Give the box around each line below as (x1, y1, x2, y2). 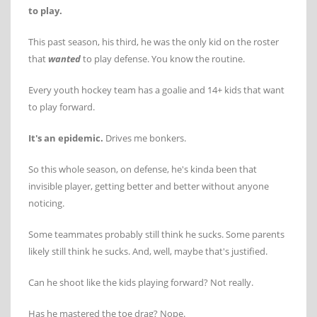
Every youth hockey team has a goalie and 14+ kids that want (28, 83, 284, 96)
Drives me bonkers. (103, 131, 186, 144)
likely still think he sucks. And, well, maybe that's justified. (28, 244, 267, 258)
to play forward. (28, 100, 95, 113)
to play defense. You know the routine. (81, 52, 245, 65)
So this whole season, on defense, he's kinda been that (28, 162, 257, 175)
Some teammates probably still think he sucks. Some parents (28, 227, 284, 241)
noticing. (28, 196, 64, 209)
